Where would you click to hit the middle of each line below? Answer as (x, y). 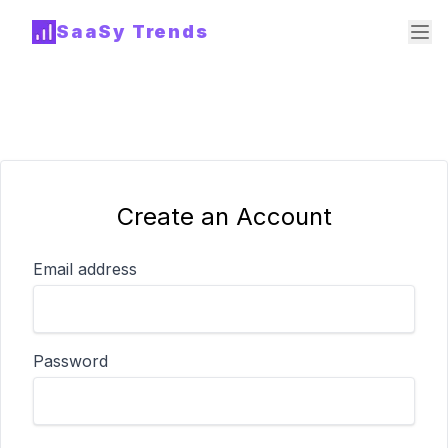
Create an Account (224, 216)
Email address (85, 269)
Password (70, 361)
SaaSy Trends (132, 31)
